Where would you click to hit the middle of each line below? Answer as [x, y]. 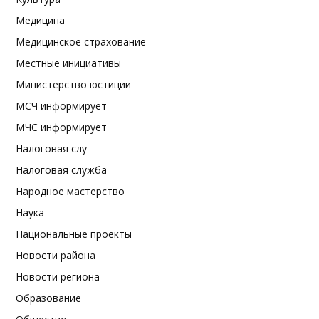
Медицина [40, 20]
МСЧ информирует [61, 106]
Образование [48, 298]
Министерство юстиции [73, 84]
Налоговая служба [61, 170]
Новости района [56, 255]
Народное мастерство [70, 191]
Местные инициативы [68, 63]
